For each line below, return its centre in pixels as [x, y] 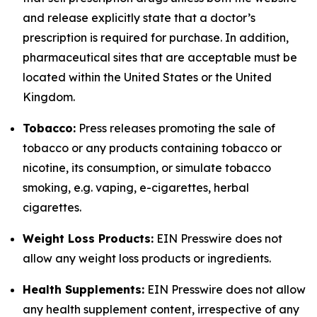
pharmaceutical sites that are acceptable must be [160, 57]
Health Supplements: [83, 289]
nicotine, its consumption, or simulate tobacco [147, 168]
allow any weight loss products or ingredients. [147, 258]
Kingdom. [49, 97]
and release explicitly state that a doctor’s [139, 18]
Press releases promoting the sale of [175, 128]
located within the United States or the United [147, 77]
